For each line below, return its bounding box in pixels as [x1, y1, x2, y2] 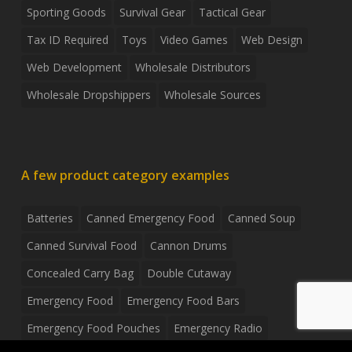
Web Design [240, 32, 302, 48]
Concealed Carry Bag [26, 266, 134, 281]
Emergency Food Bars [126, 293, 240, 309]
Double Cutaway [146, 266, 231, 281]
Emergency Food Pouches [26, 321, 160, 336]
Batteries [26, 211, 73, 226]
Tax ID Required [26, 32, 108, 48]
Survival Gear [119, 5, 185, 20]
